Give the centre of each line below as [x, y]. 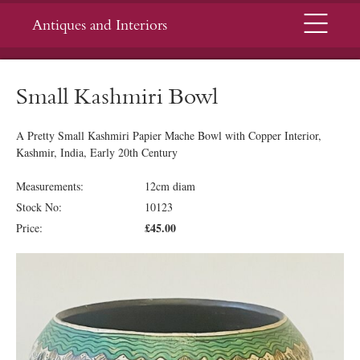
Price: [29, 228]
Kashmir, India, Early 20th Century [97, 152]
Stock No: [39, 207]
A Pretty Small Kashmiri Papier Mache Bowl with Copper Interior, [169, 135]
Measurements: [50, 186]
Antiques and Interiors [100, 25]
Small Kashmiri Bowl [117, 97]
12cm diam [170, 186]
